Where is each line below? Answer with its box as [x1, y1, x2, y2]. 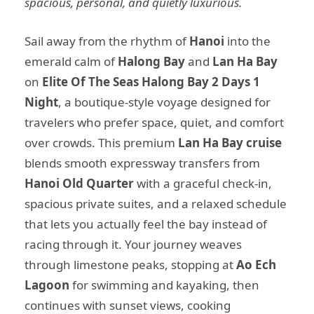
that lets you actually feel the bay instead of [25, 215, 267, 232]
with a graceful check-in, [134, 175, 272, 191]
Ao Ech [236, 256, 276, 273]
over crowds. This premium [25, 134, 178, 151]
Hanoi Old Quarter [25, 175, 134, 191]
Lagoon [25, 276, 69, 293]
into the [224, 32, 271, 49]
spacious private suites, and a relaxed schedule [25, 195, 287, 212]
